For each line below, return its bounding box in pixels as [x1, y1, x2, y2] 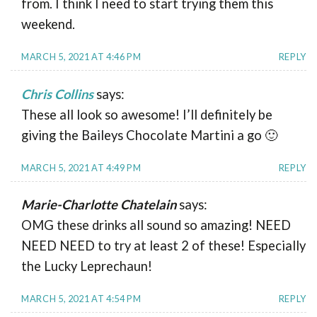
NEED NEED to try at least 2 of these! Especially [21, 238, 306, 254]
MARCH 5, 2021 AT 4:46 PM [21, 51, 142, 63]
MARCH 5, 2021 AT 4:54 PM [21, 292, 142, 304]
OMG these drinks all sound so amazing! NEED [21, 217, 291, 234]
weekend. [21, 16, 75, 33]
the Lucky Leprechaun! [21, 258, 152, 275]
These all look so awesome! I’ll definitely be [21, 106, 272, 122]
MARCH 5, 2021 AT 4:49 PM [21, 161, 142, 173]
